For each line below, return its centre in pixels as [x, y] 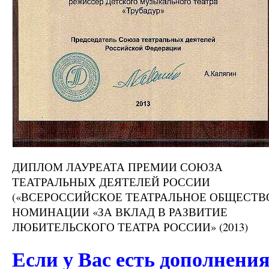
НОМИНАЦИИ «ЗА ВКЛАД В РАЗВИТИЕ [120, 211]
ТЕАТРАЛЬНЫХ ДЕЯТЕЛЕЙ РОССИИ [111, 181]
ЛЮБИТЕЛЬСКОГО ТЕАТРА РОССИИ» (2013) [130, 226]
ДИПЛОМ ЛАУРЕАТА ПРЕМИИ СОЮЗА [117, 166]
